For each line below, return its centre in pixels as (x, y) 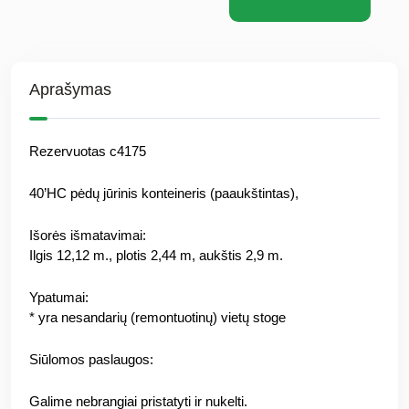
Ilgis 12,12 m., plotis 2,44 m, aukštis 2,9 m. (156, 256)
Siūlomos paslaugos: (91, 360)
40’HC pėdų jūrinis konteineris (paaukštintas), (164, 194)
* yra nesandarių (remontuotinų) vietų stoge (157, 318)
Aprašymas (70, 90)
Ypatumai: (59, 298)
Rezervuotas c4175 (88, 152)
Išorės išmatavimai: (88, 236)
